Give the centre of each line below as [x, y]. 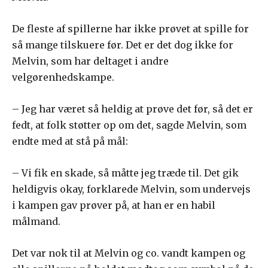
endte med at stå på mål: [70, 141]
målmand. [36, 222]
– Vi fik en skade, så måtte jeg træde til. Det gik [125, 173]
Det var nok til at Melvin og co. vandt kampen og [129, 253]
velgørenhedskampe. [63, 77]
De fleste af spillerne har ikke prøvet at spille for [130, 29]
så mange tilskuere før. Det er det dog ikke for [123, 45]
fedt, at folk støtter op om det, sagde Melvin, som [129, 125]
